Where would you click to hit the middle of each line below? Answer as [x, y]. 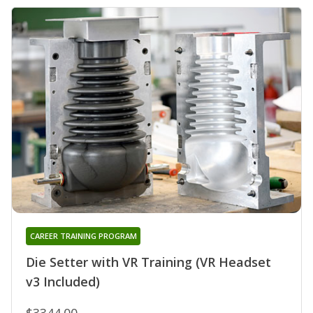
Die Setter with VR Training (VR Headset [148, 262]
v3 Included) [63, 281]
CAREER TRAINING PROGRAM [83, 235]
